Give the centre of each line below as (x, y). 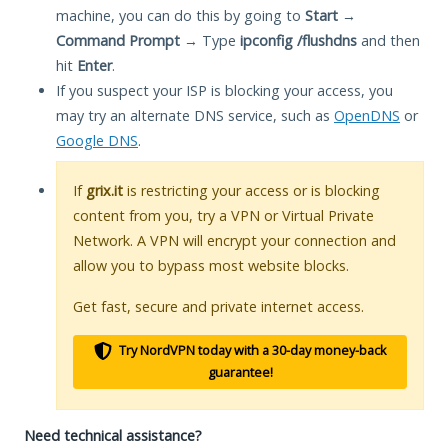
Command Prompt (118, 40)
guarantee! (240, 372)
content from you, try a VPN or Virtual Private (223, 215)
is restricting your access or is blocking (251, 190)
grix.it (104, 190)
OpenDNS (367, 115)
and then (388, 40)
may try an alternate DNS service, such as (195, 115)
